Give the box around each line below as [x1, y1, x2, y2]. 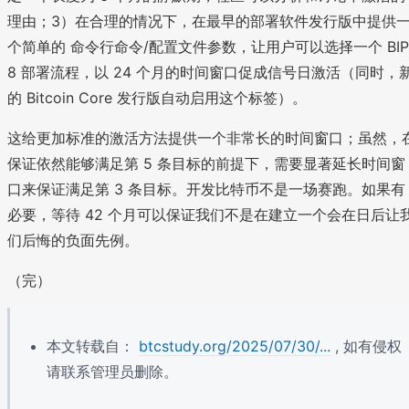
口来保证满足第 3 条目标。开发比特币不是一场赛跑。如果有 [7, 179, 405, 198]
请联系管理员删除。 [47, 362, 178, 381]
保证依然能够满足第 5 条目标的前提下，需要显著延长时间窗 [7, 153, 405, 173]
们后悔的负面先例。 [7, 230, 139, 249]
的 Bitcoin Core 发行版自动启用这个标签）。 [7, 88, 307, 107]
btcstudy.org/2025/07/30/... [139, 336, 330, 355]
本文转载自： [47, 336, 139, 355]
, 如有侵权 [330, 336, 402, 355]
